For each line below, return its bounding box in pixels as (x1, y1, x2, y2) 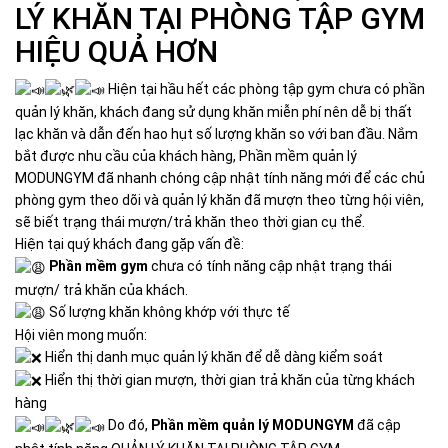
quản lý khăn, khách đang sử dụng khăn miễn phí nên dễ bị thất (15, 104, 412, 121)
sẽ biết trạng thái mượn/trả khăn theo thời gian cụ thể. (15, 214, 365, 231)
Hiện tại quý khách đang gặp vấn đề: (15, 236, 244, 253)
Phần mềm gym (49, 258, 148, 275)
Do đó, (105, 417, 151, 434)
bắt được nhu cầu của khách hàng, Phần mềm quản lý (15, 148, 357, 165)
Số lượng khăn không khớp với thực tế (46, 303, 290, 320)
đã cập (354, 417, 401, 434)
